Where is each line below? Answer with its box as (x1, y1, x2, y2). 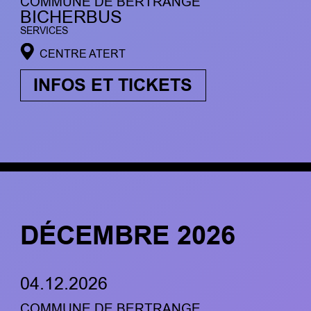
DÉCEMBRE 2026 (19, 218, 235, 255)
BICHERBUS (19, 5, 122, 29)
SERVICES (19, 24, 68, 37)
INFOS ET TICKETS (33, 73, 193, 99)
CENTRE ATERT (39, 47, 126, 62)
